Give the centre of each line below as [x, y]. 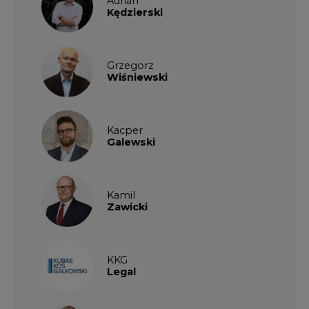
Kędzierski [135, 11]
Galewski [131, 141]
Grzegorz [130, 64]
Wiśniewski [137, 76]
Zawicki [127, 206]
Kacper [125, 129]
